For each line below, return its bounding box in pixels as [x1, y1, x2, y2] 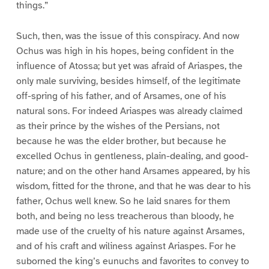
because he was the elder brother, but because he [16, 135, 226, 148]
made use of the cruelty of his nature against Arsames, [16, 225, 244, 238]
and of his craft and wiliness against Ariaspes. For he [16, 240, 236, 253]
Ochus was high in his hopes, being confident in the [16, 45, 234, 58]
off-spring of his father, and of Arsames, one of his [16, 90, 226, 103]
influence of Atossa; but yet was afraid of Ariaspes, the [16, 60, 243, 73]
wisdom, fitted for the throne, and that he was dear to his [16, 180, 251, 193]
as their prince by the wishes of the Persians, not [16, 120, 220, 133]
